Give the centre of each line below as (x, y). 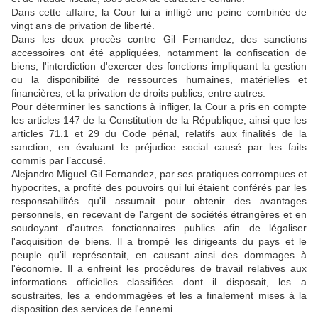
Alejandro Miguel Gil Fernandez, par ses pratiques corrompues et (159, 174)
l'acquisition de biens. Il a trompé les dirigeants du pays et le (159, 241)
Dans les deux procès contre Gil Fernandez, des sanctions (159, 39)
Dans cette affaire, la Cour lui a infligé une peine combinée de (159, 12)
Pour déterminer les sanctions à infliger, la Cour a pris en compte (159, 106)
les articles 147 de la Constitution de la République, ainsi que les (159, 120)
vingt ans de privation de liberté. (83, 26)
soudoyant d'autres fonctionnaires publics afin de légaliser (159, 228)
